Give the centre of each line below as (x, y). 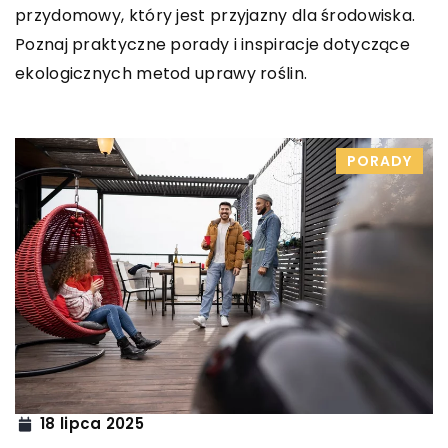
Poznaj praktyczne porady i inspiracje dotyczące (213, 44)
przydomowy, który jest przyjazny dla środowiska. (215, 15)
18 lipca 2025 (92, 424)
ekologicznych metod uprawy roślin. (161, 73)
